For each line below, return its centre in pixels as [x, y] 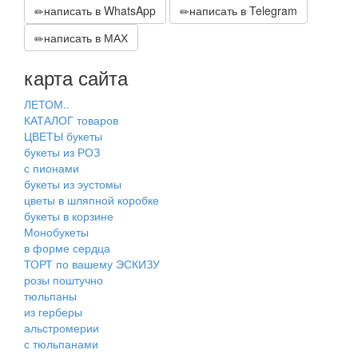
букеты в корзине [69, 216]
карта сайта [76, 78]
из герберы [53, 312]
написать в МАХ [86, 38]
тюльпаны [50, 296]
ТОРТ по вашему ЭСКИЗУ [92, 264]
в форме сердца [67, 248]
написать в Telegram [243, 11]
